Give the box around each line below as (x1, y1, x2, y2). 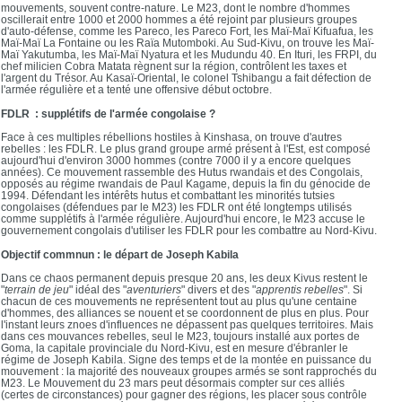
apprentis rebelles (256, 283, 344, 295)
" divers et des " (181, 283, 256, 295)
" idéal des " (69, 283, 127, 295)
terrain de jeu (4, 283, 69, 295)
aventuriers (127, 283, 181, 295)
